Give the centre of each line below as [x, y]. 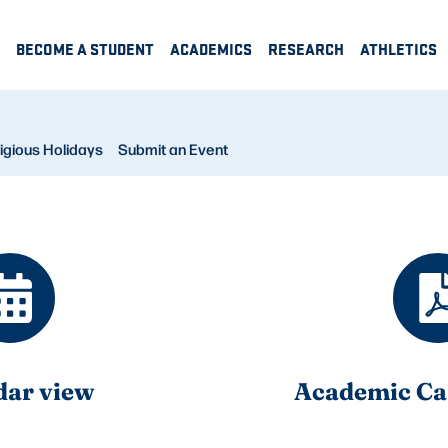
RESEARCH [306, 49]
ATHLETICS [398, 49]
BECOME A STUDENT [85, 49]
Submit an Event [172, 149]
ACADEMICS [211, 49]
